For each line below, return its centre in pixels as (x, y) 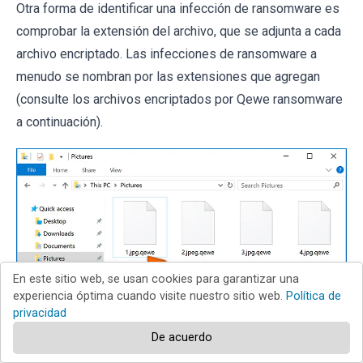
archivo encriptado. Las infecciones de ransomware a (167, 54)
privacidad (40, 313)
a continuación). (60, 122)
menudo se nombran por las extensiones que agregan (168, 77)
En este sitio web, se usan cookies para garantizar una (156, 279)
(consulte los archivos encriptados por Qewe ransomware (179, 100)
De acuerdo (181, 337)
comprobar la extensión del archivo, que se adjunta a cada (179, 32)
